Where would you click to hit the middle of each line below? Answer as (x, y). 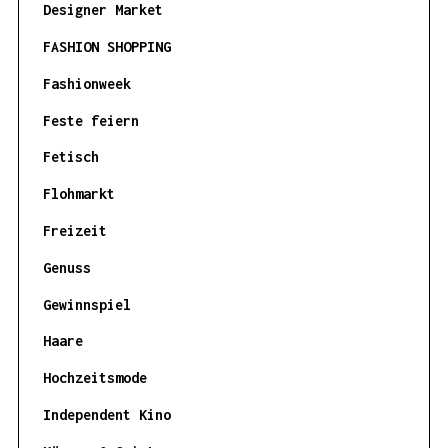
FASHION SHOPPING (106, 47)
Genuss (66, 267)
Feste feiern (90, 120)
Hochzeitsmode (94, 378)
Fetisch (70, 157)
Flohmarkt (78, 194)
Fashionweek (86, 83)
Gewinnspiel (86, 304)
